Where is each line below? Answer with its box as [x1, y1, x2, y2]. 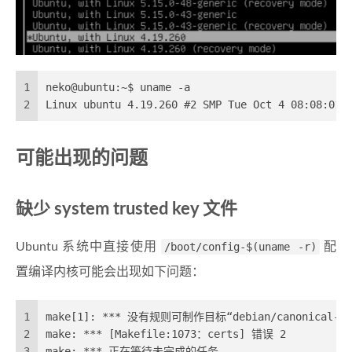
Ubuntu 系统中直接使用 [16, 240, 162, 254]
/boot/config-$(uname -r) [164, 240, 317, 254]
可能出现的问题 [16, 149, 148, 169]
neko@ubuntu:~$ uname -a [46, 81, 190, 94]
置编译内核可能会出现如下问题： [16, 266, 204, 279]
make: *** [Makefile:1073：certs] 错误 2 [46, 328, 286, 341]
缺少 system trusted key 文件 [16, 200, 237, 218]
